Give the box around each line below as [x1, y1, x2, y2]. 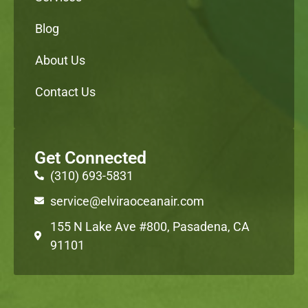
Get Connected [34, 147, 146, 168]
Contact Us [35, 84, 96, 99]
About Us [35, 52, 85, 67]
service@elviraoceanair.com [49, 193, 204, 208]
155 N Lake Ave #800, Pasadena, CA [49, 219, 250, 234]
